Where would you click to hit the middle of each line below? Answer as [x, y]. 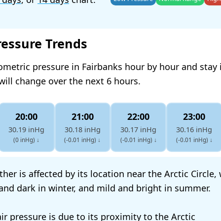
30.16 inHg [194, 130]
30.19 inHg [27, 130]
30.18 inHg [82, 130]
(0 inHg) [25, 140]
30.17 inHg [139, 130]
